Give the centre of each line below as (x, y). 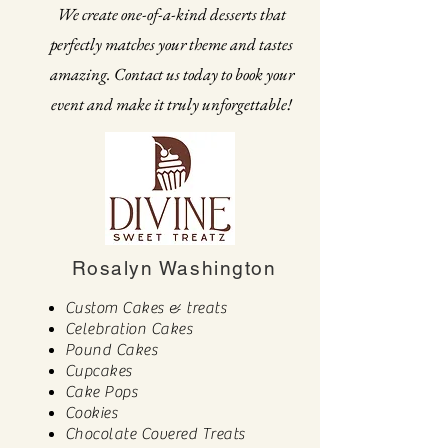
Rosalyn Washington (174, 268)
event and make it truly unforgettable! (171, 104)
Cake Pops (101, 392)
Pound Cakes (111, 350)
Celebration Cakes (129, 329)
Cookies (91, 413)
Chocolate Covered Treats (155, 434)
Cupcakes (98, 371)
